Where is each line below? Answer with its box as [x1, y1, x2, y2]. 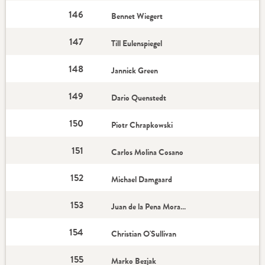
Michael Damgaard [111, 173, 173, 185]
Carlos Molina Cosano [111, 146, 184, 158]
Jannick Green [111, 64, 160, 76]
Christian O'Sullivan [111, 228, 177, 240]
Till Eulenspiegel [111, 37, 164, 49]
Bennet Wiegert [111, 10, 163, 22]
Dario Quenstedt [111, 92, 169, 104]
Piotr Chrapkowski [111, 119, 173, 131]
